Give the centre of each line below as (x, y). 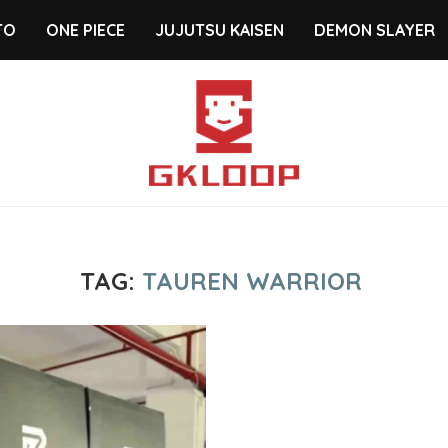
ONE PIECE (85, 30)
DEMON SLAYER (374, 30)
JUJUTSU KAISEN (219, 30)
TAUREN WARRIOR (252, 280)
